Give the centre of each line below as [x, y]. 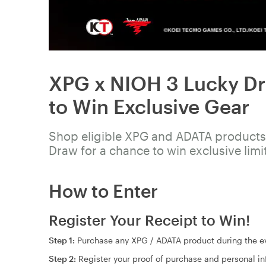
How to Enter [103, 191]
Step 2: [64, 258]
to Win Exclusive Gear [149, 106]
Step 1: [63, 240]
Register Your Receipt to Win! [149, 220]
